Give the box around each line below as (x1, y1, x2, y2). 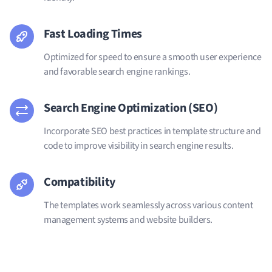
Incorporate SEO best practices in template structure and (44, 124, 261, 138)
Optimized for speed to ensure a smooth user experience (44, 50, 262, 64)
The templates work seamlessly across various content (44, 198, 253, 212)
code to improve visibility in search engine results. (44, 138, 234, 152)
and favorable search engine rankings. (44, 64, 191, 78)
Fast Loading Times (44, 25, 142, 42)
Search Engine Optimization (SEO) (44, 99, 218, 117)
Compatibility (44, 173, 115, 191)
